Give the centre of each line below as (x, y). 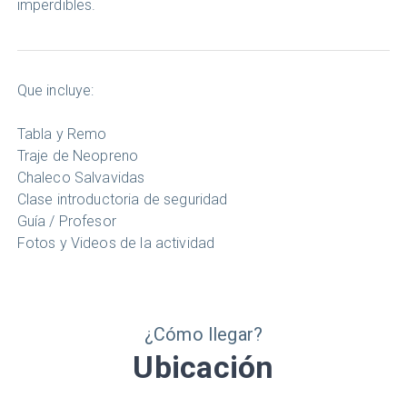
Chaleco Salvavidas (83, 178)
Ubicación (203, 367)
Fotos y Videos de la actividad (116, 243)
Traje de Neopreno (78, 156)
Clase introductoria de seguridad (122, 200)
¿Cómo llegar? (203, 335)
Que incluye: (55, 91)
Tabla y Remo (62, 134)
